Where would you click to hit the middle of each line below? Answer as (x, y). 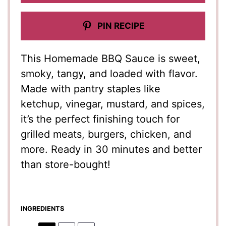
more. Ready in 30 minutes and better (111, 149)
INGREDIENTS (43, 209)
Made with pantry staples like (91, 89)
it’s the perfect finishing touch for (100, 119)
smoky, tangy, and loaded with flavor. (109, 73)
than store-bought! (66, 164)
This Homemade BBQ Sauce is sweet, (111, 58)
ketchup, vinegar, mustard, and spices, (113, 104)
